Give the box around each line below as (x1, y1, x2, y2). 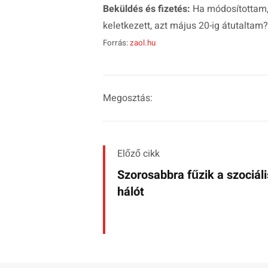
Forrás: (103, 37, 130, 50)
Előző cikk (117, 147, 160, 162)
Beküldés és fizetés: (103, 2, 190, 17)
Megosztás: (103, 91, 153, 106)
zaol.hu (130, 37, 156, 50)
